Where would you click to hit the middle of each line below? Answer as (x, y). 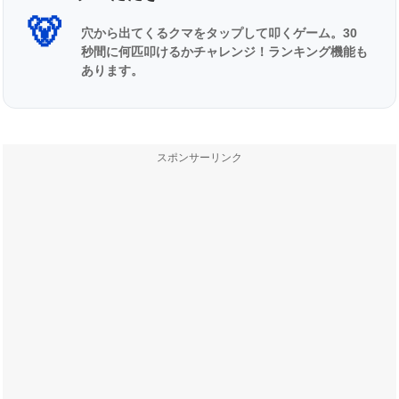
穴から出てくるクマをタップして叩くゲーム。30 (219, 34)
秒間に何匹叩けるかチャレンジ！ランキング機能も (224, 53)
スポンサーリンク (199, 158)
